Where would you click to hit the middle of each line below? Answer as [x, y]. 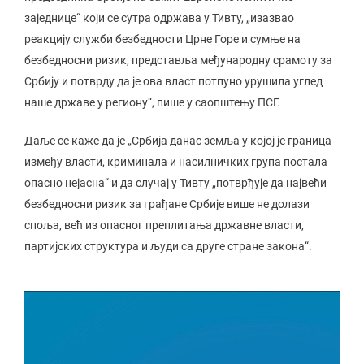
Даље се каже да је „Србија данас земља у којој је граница [178, 141]
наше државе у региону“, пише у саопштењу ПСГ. [152, 102]
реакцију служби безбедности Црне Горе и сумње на [162, 39]
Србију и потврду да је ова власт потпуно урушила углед [173, 81]
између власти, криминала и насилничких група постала [176, 162]
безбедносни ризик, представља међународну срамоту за [178, 60]
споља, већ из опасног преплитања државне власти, [164, 225]
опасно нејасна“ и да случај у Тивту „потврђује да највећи [175, 183]
